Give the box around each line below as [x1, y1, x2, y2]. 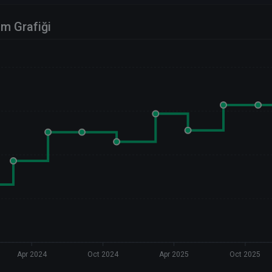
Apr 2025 [158, 250, 189, 259]
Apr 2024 [16, 250, 47, 259]
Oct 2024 [87, 250, 120, 259]
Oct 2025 [229, 250, 261, 259]
